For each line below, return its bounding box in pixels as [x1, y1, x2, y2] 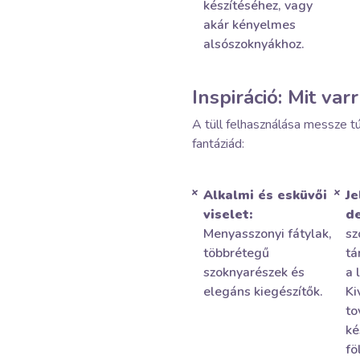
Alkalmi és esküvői [203, 186, 327, 204]
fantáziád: [192, 135, 244, 153]
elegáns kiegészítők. [203, 283, 323, 301]
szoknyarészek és [203, 264, 305, 281]
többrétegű [203, 244, 269, 262]
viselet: [203, 206, 252, 223]
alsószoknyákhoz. [203, 35, 305, 53]
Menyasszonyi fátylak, [203, 225, 332, 243]
